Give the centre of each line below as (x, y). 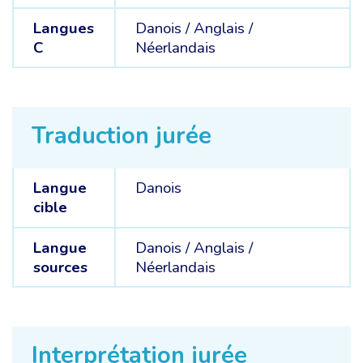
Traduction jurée (122, 136)
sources (60, 267)
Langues (63, 28)
